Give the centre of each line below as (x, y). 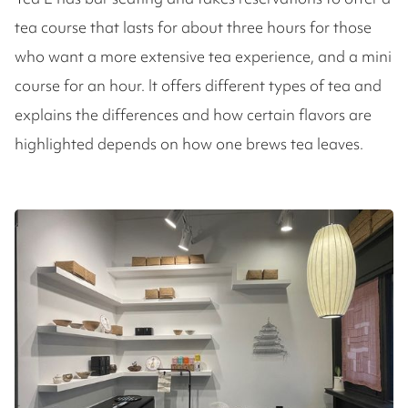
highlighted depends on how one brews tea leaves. (189, 144)
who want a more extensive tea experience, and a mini (203, 56)
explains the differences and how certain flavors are (193, 115)
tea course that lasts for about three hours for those (193, 27)
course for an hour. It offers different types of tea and (198, 86)
